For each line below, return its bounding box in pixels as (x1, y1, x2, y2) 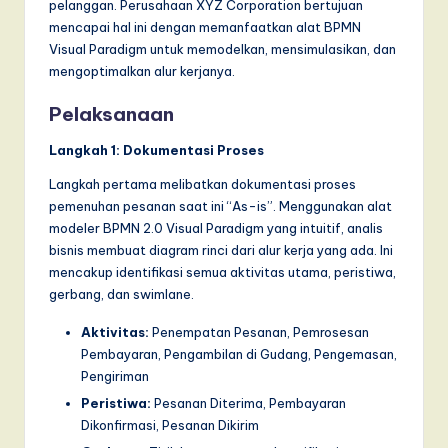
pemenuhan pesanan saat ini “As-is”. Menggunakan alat (49, 197, 392, 214)
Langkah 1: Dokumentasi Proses (49, 141, 264, 158)
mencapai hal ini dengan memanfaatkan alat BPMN (49, 18, 361, 35)
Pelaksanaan (49, 101, 174, 126)
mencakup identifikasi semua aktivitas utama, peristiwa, (49, 263, 396, 280)
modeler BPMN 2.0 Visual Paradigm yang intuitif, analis (49, 219, 383, 236)
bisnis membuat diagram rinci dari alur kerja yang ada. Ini (49, 241, 393, 258)
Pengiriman (81, 367, 149, 384)
